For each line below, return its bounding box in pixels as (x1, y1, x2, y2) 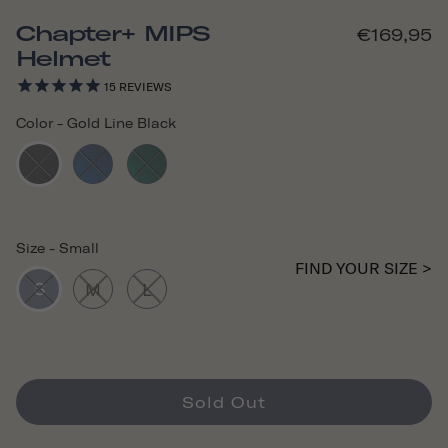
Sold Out (182, 392, 266, 412)
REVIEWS (116, 79, 171, 94)
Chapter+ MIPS (16, 20, 210, 46)
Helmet (16, 45, 110, 71)
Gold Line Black (67, 114, 176, 131)
